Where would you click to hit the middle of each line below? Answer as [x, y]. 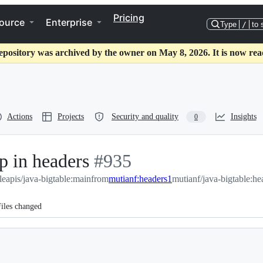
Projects [71, 117]
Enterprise [69, 22]
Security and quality [145, 117]
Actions [20, 117]
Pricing [129, 18]
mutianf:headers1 [140, 179]
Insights [243, 117]
